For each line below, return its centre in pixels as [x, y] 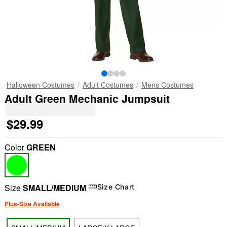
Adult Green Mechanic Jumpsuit [87, 98]
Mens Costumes [167, 85]
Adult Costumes [108, 85]
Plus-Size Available [32, 204]
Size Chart [116, 186]
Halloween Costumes [40, 85]
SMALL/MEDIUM [54, 188]
